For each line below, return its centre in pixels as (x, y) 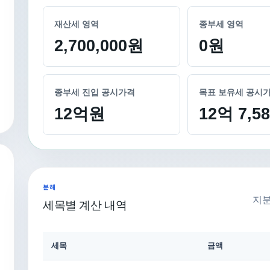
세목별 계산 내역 (85, 205)
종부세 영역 (221, 24)
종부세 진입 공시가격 (95, 93)
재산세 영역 (77, 24)
